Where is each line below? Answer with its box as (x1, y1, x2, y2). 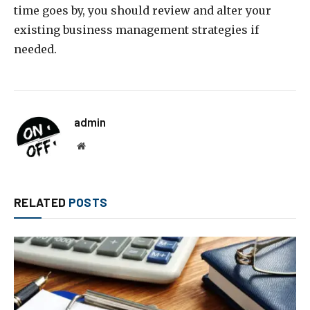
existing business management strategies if (14, 22, 259, 37)
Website (84, 140, 116, 150)
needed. (14, 42, 57, 56)
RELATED (14, 194, 69, 209)
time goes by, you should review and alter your (14, 3, 271, 17)
